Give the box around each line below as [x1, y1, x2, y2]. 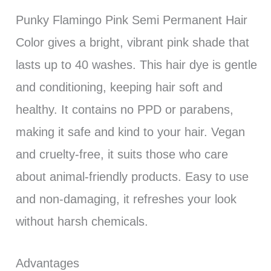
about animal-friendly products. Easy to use [15, 169, 249, 183]
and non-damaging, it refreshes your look [15, 192, 237, 206]
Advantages [15, 256, 79, 270]
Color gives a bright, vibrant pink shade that [15, 35, 249, 49]
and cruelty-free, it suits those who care [15, 147, 228, 161]
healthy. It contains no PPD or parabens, [15, 102, 233, 116]
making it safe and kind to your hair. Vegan [15, 125, 245, 139]
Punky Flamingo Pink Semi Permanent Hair [15, 13, 247, 27]
